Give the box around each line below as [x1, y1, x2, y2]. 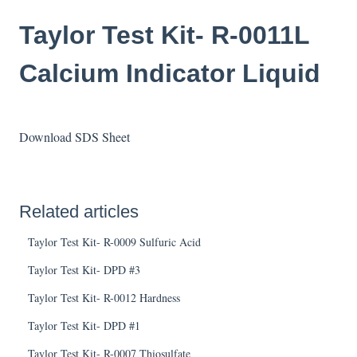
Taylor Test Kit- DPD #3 [28, 261, 141, 277]
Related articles [19, 201, 139, 222]
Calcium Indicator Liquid [19, 58, 320, 88]
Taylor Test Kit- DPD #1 [28, 317, 141, 333]
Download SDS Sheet [19, 127, 134, 145]
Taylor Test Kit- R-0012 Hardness [28, 289, 181, 305]
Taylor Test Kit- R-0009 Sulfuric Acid [28, 233, 202, 249]
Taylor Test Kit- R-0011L [19, 20, 309, 49]
